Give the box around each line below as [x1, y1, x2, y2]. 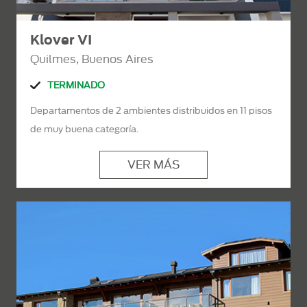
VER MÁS [127, 158, 180, 171]
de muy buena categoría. [30, 123, 138, 134]
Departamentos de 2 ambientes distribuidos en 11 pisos [30, 104, 272, 116]
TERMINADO [47, 79, 105, 90]
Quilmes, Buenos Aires [30, 52, 153, 66]
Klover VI [30, 32, 92, 48]
